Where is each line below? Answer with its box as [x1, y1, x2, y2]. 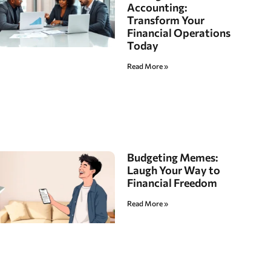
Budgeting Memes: [127, 151, 219, 165]
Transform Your [127, 13, 205, 27]
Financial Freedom [127, 176, 218, 190]
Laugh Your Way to [127, 163, 221, 177]
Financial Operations [127, 25, 231, 39]
